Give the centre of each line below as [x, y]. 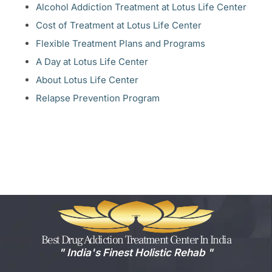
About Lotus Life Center [87, 80]
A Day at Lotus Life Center [92, 61]
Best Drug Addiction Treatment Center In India [136, 240]
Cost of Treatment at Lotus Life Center [119, 25]
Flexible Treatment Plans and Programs [121, 43]
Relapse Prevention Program [98, 98]
